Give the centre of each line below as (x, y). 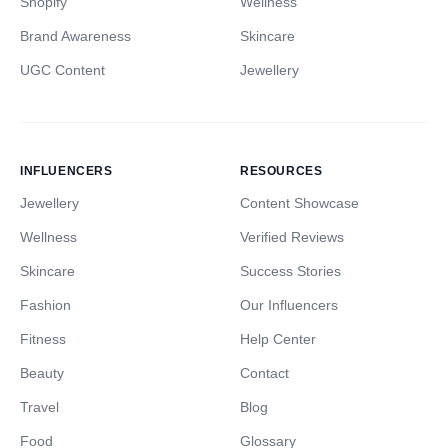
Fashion (45, 305)
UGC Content (62, 70)
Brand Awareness (75, 36)
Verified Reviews (292, 237)
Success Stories (290, 271)
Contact (264, 373)
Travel (39, 407)
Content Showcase (299, 203)
